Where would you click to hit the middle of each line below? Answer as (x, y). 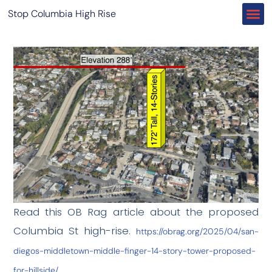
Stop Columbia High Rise (62, 14)
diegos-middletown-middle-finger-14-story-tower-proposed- (135, 250)
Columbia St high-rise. (75, 230)
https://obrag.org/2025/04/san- (197, 231)
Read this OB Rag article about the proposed (136, 212)
